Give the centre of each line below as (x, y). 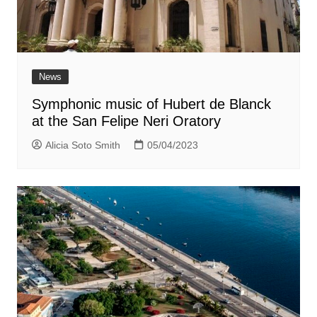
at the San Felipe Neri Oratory (126, 121)
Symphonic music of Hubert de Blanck (151, 104)
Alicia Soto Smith (82, 145)
